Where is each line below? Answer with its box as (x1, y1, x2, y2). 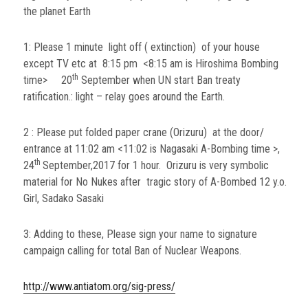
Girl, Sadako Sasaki (23, 191, 104, 205)
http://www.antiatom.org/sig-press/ (23, 279, 176, 293)
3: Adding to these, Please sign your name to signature (23, 227, 258, 241)
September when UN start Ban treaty (78, 73, 241, 87)
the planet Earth (23, 4, 91, 18)
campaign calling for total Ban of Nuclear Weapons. (23, 243, 242, 257)
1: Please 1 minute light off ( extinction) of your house (23, 40, 263, 54)
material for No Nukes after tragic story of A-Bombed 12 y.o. (23, 175, 287, 188)
